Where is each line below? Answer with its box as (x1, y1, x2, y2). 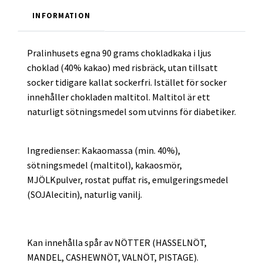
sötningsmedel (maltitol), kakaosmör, (27, 159, 182, 171)
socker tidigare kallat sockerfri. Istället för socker (27, 76, 227, 88)
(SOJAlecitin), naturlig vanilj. (27, 188, 144, 200)
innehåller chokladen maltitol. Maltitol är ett (27, 90, 210, 103)
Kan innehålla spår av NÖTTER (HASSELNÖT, (27, 236, 207, 248)
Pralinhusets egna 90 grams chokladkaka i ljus (27, 46, 211, 59)
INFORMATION (32, 10, 91, 20)
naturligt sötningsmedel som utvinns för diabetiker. (27, 105, 236, 117)
